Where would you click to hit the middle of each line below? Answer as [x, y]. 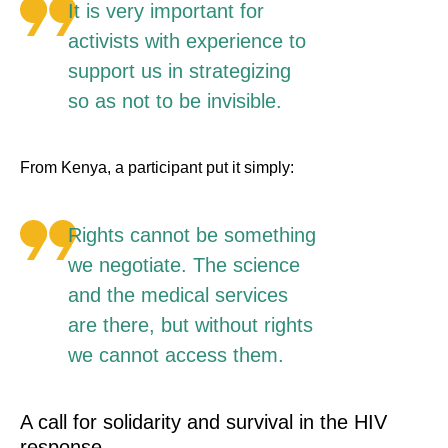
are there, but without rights [190, 325]
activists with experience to [187, 41]
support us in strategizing [179, 71]
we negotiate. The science [184, 265]
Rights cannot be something [192, 235]
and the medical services [178, 295]
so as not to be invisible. [175, 101]
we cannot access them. [176, 355]
